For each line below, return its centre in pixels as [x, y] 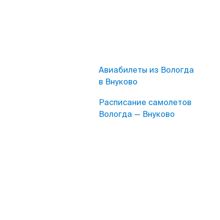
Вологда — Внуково [137, 114]
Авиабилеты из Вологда [146, 70]
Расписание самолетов [145, 102]
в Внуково [118, 82]
